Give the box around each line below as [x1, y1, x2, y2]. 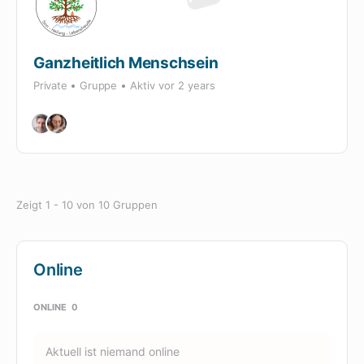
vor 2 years [158, 79, 215, 92]
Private [33, 79, 67, 92]
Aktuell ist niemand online [45, 344, 180, 358]
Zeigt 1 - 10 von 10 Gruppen [16, 198, 158, 211]
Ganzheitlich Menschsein [33, 54, 219, 72]
